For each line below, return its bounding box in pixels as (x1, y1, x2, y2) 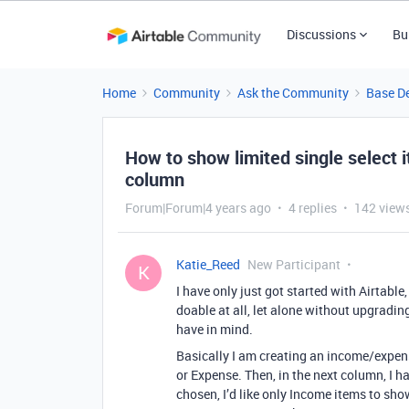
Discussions (286, 26, 356, 43)
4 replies (288, 199, 337, 216)
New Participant (247, 256, 341, 273)
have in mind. (176, 320, 253, 338)
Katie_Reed (176, 256, 240, 273)
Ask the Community (237, 84, 349, 101)
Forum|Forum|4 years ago (125, 199, 271, 216)
